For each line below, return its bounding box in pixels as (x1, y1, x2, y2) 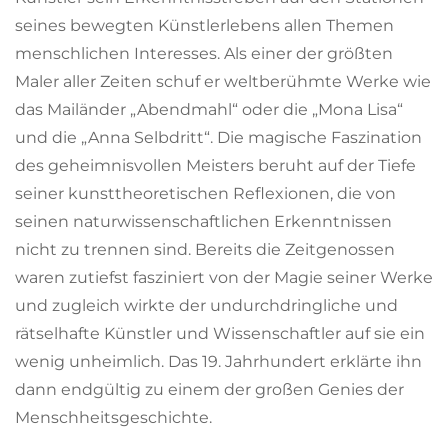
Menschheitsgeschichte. (15, 407, 212, 427)
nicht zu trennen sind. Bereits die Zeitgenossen (15, 239, 395, 259)
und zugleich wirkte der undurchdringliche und (15, 295, 398, 315)
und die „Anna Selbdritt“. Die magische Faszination (15, 127, 422, 147)
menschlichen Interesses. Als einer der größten (15, 43, 393, 63)
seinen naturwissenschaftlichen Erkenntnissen (15, 211, 392, 231)
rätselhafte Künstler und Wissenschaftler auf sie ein (15, 323, 425, 343)
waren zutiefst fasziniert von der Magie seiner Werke (15, 267, 433, 287)
